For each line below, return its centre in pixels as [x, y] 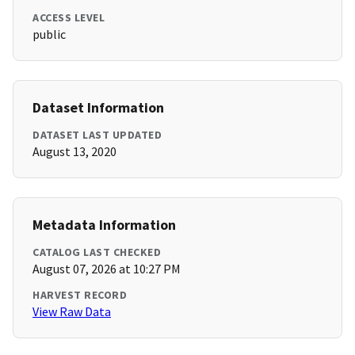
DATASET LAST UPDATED [97, 135]
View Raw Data [72, 312]
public [49, 34]
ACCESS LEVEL [69, 18]
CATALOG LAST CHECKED [97, 252]
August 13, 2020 [74, 152]
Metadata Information [104, 225]
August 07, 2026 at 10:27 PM [107, 269]
